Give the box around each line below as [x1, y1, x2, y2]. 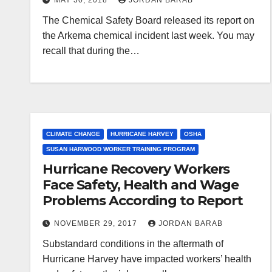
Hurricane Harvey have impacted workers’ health [42, 254, 251, 264]
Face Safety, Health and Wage [42, 177, 239, 193]
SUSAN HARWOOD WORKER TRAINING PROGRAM [46, 146, 195, 152]
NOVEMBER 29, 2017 [54, 219, 140, 228]
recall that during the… [42, 46, 140, 56]
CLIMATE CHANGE [46, 131, 100, 137]
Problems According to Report [42, 192, 243, 209]
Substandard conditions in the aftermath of [42, 239, 223, 249]
